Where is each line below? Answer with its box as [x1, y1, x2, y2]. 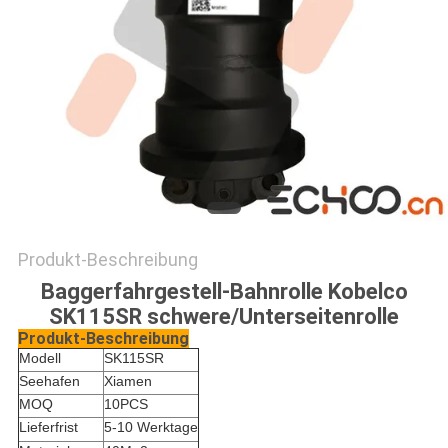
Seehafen [18, 373, 80, 390]
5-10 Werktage [103, 419, 198, 436]
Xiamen [103, 373, 152, 390]
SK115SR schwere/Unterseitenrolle [49, 304, 399, 330]
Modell [18, 350, 61, 367]
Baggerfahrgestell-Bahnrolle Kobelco [40, 279, 408, 305]
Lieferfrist [18, 419, 78, 436]
